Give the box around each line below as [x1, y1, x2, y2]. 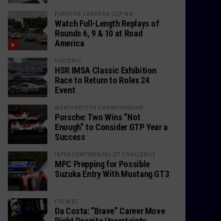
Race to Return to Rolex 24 [55, 75, 149, 85]
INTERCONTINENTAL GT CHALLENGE [55, 150, 156, 158]
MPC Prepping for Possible [55, 159, 150, 169]
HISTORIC [55, 56, 81, 65]
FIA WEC [55, 197, 78, 205]
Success [55, 132, 85, 142]
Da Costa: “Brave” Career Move [55, 206, 165, 216]
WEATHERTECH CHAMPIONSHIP [55, 103, 144, 111]
